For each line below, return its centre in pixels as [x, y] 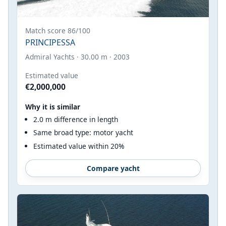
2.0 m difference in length [76, 119]
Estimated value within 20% [79, 146]
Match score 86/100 [58, 30]
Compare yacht [113, 168]
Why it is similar [53, 106]
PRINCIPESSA [50, 42]
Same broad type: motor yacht [83, 133]
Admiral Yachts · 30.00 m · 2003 [77, 56]
